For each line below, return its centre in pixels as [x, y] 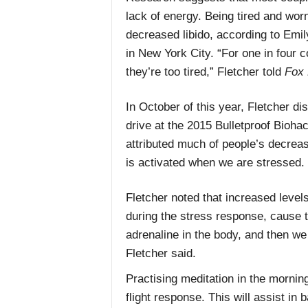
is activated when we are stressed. [215, 163]
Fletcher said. [161, 254]
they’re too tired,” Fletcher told [205, 72]
